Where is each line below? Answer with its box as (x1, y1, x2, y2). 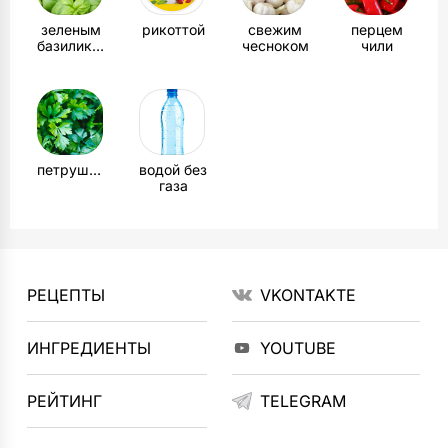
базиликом (92, 37, 104, 54)
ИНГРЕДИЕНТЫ (27, 338, 152, 358)
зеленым (41, 21, 101, 38)
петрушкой (89, 161, 101, 178)
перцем (351, 21, 403, 38)
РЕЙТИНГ (27, 391, 103, 411)
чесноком (241, 37, 309, 54)
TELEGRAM (259, 391, 346, 411)
